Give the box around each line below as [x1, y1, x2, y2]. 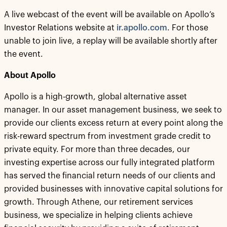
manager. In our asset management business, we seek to [4, 106, 222, 114]
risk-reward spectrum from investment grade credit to [4, 132, 211, 140]
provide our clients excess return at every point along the [4, 119, 223, 127]
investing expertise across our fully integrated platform [4, 159, 215, 167]
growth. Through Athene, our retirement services [4, 198, 193, 206]
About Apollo [4, 71, 56, 80]
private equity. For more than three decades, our [4, 145, 190, 154]
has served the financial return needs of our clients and [4, 172, 215, 180]
